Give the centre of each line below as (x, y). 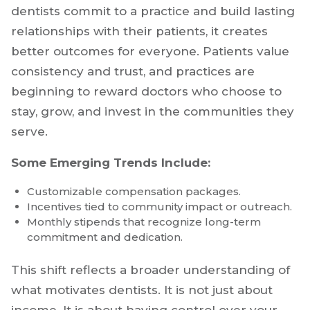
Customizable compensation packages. (134, 191)
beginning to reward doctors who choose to (146, 91)
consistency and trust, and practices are (133, 71)
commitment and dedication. (105, 237)
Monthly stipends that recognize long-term (144, 221)
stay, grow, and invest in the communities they (153, 111)
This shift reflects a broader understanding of (151, 270)
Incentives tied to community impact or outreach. (159, 206)
